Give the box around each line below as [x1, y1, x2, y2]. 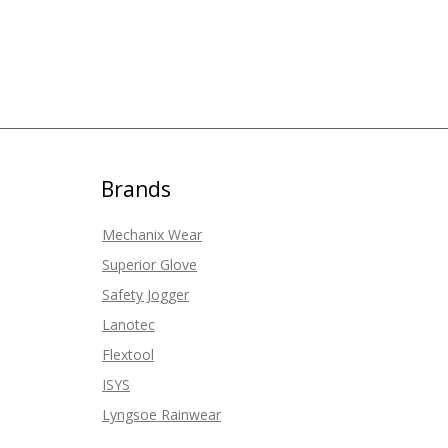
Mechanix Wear [102, 225, 202, 244]
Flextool [102, 345, 154, 364]
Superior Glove [102, 255, 197, 274]
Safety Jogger [102, 285, 189, 304]
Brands [101, 175, 171, 203]
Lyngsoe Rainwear [102, 405, 221, 424]
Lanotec [102, 315, 155, 334]
